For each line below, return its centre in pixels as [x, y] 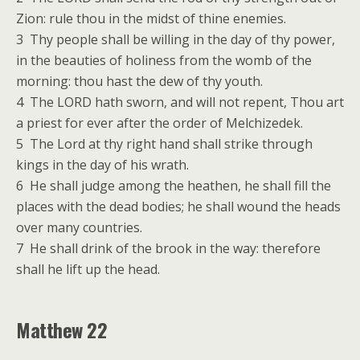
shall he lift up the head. [88, 269]
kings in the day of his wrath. [102, 165]
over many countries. [79, 227]
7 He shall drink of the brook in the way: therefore [168, 248]
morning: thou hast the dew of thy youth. [139, 81]
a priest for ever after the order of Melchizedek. [160, 123]
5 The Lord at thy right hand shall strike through [164, 144]
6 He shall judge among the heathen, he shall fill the [174, 186]
